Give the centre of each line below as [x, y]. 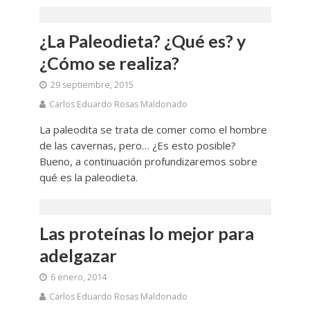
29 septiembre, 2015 [92, 85]
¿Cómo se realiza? [109, 63]
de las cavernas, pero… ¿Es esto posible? [137, 146]
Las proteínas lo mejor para [146, 234]
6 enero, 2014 [78, 277]
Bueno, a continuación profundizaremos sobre [148, 162]
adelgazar [78, 256]
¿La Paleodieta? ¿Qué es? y [142, 41]
